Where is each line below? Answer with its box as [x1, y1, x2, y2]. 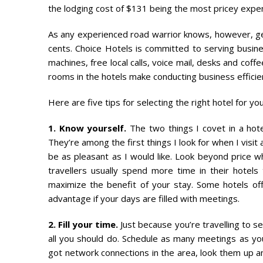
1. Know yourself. [48, 122, 127, 134]
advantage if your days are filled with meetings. [48, 193, 240, 205]
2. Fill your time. [48, 218, 119, 231]
